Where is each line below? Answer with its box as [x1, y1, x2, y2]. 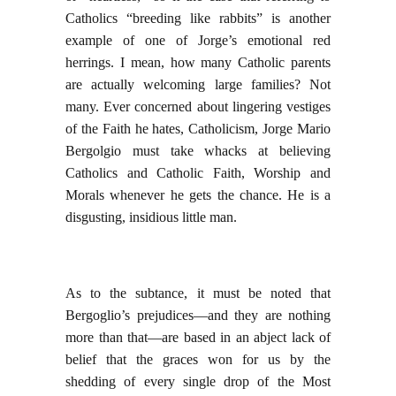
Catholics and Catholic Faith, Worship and [65, 165, 331, 181]
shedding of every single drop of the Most [65, 374, 331, 390]
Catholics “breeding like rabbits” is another [65, 11, 331, 27]
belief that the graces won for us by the [65, 352, 331, 368]
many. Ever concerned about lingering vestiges [65, 99, 331, 115]
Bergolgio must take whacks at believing [65, 143, 331, 159]
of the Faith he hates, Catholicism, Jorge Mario [65, 121, 331, 137]
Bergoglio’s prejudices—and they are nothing [65, 308, 331, 324]
